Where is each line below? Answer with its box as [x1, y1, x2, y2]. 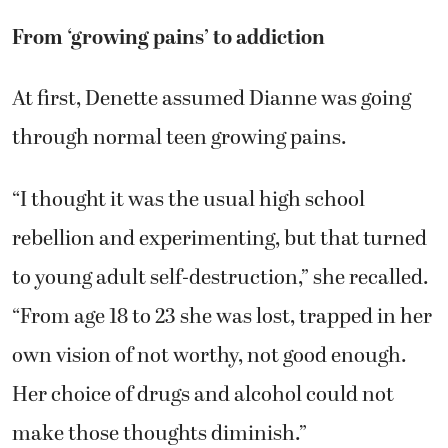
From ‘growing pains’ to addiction [12, 21, 325, 54]
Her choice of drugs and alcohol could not [12, 377, 394, 410]
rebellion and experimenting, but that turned [12, 221, 427, 254]
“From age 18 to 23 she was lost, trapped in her [12, 299, 432, 332]
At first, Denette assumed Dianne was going [12, 82, 411, 115]
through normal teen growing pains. [12, 121, 347, 154]
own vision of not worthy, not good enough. [12, 338, 407, 371]
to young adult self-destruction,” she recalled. [12, 260, 429, 293]
